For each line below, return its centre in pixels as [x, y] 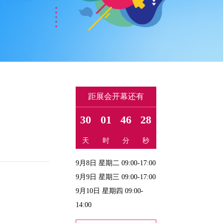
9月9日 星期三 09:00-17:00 [116, 177]
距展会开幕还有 [116, 96]
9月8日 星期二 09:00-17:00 [116, 163]
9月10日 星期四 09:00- [110, 191]
